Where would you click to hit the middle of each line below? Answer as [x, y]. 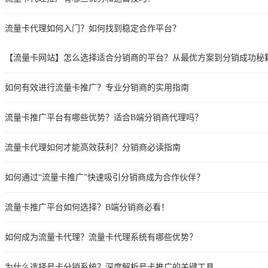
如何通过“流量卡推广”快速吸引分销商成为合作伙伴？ [105, 177]
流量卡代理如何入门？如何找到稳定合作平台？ [93, 28]
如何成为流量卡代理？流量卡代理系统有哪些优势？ [101, 237]
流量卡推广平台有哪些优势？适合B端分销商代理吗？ [104, 117]
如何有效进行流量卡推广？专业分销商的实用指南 [97, 87]
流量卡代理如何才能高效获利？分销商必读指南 [93, 147]
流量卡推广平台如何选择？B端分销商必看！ [87, 207]
